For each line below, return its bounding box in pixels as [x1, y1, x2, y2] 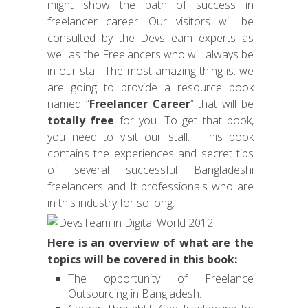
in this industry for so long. [47, 195, 175, 210]
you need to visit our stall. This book [47, 129, 254, 144]
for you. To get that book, [114, 113, 254, 128]
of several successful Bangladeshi [47, 162, 254, 177]
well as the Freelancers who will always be [47, 47, 254, 62]
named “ [47, 96, 89, 111]
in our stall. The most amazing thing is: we [47, 63, 254, 78]
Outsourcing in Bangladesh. [68, 286, 201, 301]
